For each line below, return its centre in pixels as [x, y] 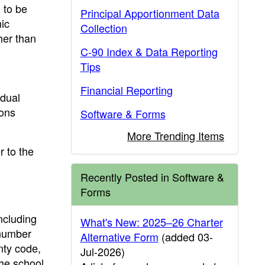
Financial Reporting [126, 90]
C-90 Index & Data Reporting [149, 51]
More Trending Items [176, 135]
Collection [104, 28]
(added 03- [185, 237]
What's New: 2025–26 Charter [151, 222]
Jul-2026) [102, 251]
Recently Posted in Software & [152, 177]
